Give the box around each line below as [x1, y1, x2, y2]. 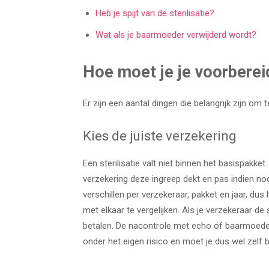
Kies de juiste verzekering [83, 128, 237, 144]
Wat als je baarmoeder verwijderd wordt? [95, 29, 256, 40]
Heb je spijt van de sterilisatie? [95, 8, 214, 19]
